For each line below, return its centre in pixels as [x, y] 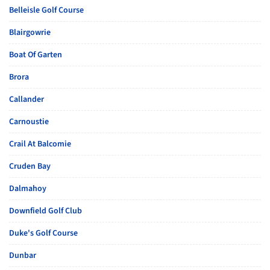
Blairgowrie [30, 33]
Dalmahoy [28, 189]
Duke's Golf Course [43, 233]
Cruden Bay [30, 166]
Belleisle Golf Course [46, 10]
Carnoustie [29, 122]
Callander [27, 99]
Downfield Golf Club [46, 211]
